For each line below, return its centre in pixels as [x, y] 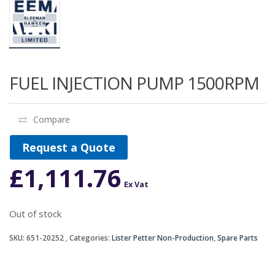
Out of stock [35, 214]
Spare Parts [238, 238]
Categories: [91, 238]
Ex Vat [136, 184]
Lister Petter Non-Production [163, 238]
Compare [52, 120]
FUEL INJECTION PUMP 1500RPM [134, 83]
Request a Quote [69, 148]
